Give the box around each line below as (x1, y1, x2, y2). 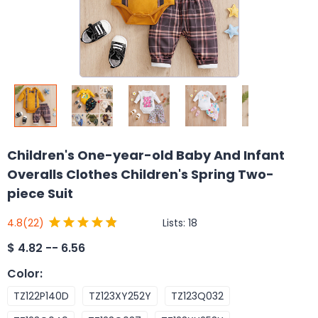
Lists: (163, 215, 188, 230)
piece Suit (7, 185, 73, 202)
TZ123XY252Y (89, 288, 151, 303)
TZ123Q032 (171, 288, 224, 303)
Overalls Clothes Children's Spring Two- (7, 165, 274, 183)
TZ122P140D (13, 288, 69, 303)
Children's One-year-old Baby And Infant (7, 146, 285, 164)
